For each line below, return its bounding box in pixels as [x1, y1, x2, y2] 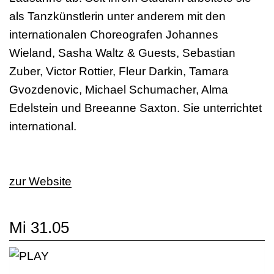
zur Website [9, 175, 72, 188]
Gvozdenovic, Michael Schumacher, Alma [9, 83, 228, 96]
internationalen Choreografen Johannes [9, 28, 218, 41]
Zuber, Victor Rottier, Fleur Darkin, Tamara [9, 65, 229, 78]
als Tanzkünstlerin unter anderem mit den [9, 10, 226, 23]
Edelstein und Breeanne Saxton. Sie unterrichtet [9, 102, 262, 114]
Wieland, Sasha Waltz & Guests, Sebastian [9, 46, 235, 59]
